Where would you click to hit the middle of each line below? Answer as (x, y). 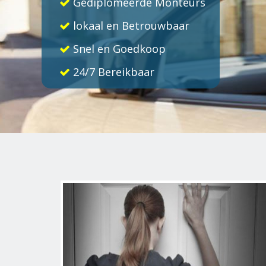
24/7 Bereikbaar (112, 72)
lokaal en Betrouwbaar (130, 26)
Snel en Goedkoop (118, 49)
